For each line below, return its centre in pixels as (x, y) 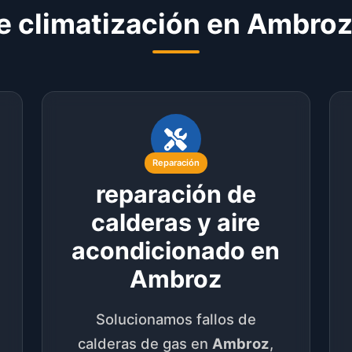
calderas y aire (176, 222)
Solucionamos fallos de (176, 319)
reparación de (176, 194)
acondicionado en (176, 250)
